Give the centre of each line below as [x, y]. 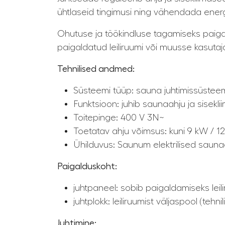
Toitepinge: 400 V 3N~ [119, 118]
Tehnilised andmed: [96, 69]
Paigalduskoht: [87, 166]
